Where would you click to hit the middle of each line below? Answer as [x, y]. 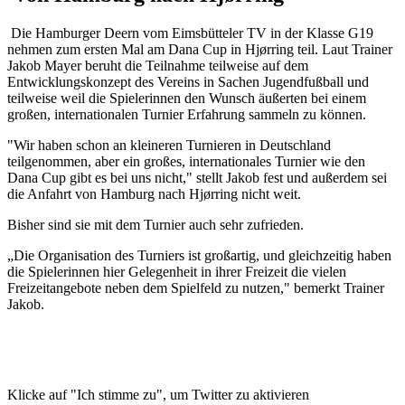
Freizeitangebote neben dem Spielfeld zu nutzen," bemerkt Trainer [196, 287]
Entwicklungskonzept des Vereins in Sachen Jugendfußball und [188, 81]
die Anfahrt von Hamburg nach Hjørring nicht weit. [154, 193]
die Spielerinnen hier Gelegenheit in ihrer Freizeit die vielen [177, 271]
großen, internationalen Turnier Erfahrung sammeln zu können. [187, 114]
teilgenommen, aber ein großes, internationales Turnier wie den [186, 161]
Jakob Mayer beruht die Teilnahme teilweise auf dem [158, 65]
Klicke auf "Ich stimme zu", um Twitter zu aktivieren [160, 394]
